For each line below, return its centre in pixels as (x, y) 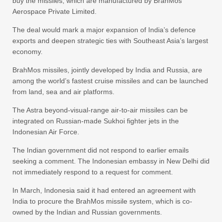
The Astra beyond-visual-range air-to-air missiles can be (100, 110)
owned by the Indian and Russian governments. (87, 212)
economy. (28, 52)
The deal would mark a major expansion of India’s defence (104, 30)
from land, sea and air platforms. (63, 92)
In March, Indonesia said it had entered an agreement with (104, 191)
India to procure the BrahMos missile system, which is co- (102, 201)
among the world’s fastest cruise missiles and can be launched (110, 81)
